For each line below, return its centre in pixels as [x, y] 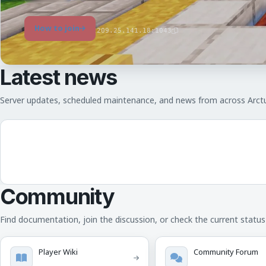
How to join [57, 28]
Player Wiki [58, 252]
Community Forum [226, 252]
